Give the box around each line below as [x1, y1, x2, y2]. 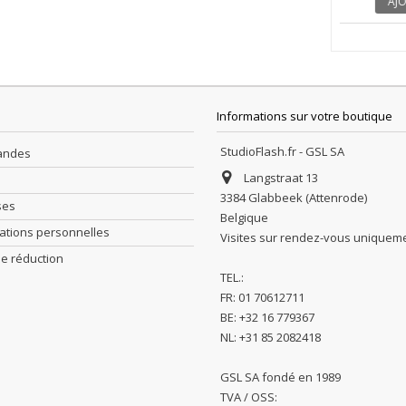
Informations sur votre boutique [217, 108, 392, 125]
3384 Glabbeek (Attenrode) [220, 189, 367, 207]
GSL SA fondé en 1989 [220, 369, 341, 386]
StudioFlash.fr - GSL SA [220, 143, 344, 160]
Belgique [220, 209, 268, 227]
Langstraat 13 [244, 169, 318, 187]
